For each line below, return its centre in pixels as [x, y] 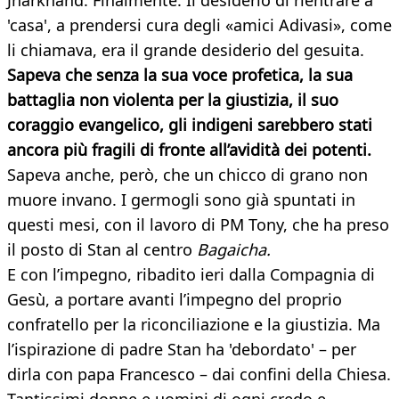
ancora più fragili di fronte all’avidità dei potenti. [189, 150]
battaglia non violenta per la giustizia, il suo [173, 100]
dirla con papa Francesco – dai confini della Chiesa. [199, 375]
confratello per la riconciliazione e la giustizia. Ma [194, 325]
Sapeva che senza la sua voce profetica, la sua [180, 75]
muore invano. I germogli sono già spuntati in [181, 200]
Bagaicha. [234, 250]
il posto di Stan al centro [102, 250]
